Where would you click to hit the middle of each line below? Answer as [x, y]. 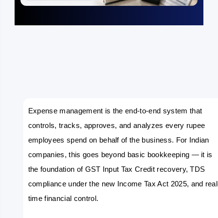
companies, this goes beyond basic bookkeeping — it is [120, 155]
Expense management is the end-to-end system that [115, 111]
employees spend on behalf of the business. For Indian [118, 140]
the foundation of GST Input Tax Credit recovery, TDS [117, 169]
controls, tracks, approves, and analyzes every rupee [117, 126]
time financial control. [63, 199]
